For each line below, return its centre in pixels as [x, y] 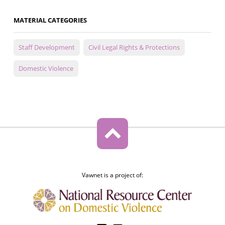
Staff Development [46, 47]
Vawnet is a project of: [112, 175]
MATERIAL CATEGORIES [50, 20]
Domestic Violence [46, 69]
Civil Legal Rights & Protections [134, 47]
